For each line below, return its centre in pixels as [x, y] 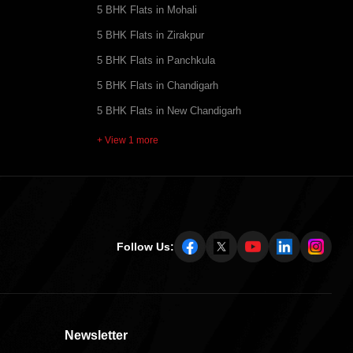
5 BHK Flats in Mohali [147, 10]
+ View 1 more [127, 140]
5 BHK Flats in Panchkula [156, 60]
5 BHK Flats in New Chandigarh [169, 111]
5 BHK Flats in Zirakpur [150, 35]
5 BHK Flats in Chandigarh [157, 85]
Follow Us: [145, 247]
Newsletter [96, 336]
